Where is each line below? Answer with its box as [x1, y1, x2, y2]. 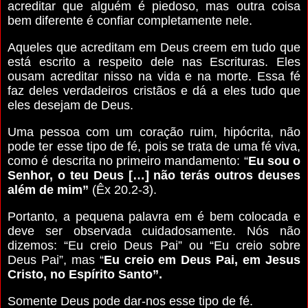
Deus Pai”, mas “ [8, 252, 104, 267]
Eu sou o [247, 153, 300, 168]
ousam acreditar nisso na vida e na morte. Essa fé [8, 69, 300, 83]
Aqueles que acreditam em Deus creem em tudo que [8, 40, 300, 54]
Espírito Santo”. [69, 267, 162, 281]
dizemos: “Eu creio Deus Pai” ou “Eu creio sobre [8, 238, 300, 252]
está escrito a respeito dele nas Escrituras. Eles [8, 54, 300, 69]
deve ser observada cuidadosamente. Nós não [8, 223, 300, 238]
